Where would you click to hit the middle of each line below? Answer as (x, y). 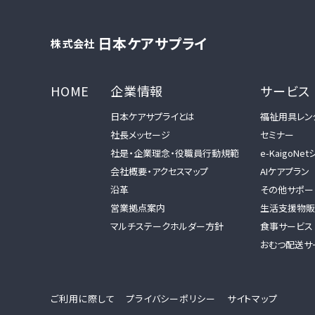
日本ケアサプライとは (153, 116)
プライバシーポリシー (171, 299)
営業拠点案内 (138, 207)
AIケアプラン (285, 171)
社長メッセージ (140, 134)
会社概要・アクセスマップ (159, 171)
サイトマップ (252, 299)
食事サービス (287, 226)
